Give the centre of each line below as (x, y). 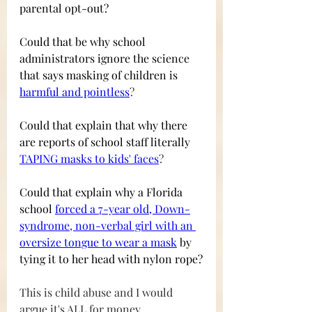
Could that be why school (84, 42)
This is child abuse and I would (97, 292)
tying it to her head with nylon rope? (111, 259)
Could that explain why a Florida (102, 192)
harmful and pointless (75, 92)
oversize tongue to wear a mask (98, 242)
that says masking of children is (100, 75)
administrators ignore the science (106, 58)
